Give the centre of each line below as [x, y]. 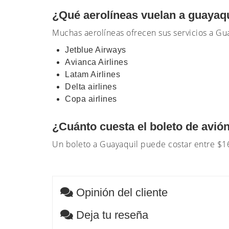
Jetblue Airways [97, 50]
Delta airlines [92, 87]
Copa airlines [92, 99]
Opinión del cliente [120, 192]
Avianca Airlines [98, 62]
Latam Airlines [94, 74]
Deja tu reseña [111, 215]
